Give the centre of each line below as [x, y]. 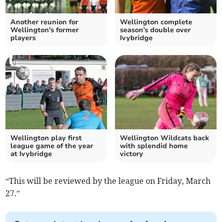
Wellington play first [46, 138]
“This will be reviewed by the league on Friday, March [108, 181]
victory [132, 154]
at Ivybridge [31, 154]
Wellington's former [45, 30]
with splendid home [154, 146]
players [23, 38]
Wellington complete [156, 22]
